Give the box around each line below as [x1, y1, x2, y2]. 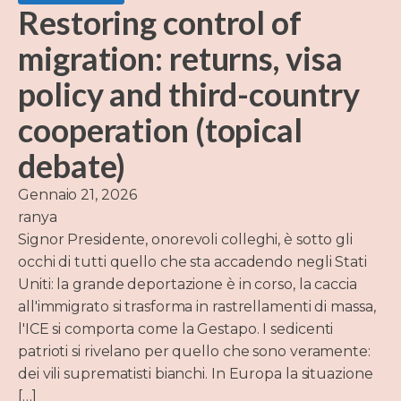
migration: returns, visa [18, 38, 343, 78]
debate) [18, 145, 126, 185]
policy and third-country [18, 73, 360, 114]
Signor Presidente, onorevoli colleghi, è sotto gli [18, 230, 353, 248]
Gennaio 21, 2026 [18, 185, 137, 203]
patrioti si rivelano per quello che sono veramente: [18, 342, 371, 360]
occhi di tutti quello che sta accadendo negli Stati [18, 252, 367, 270]
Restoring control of [18, 2, 302, 42]
